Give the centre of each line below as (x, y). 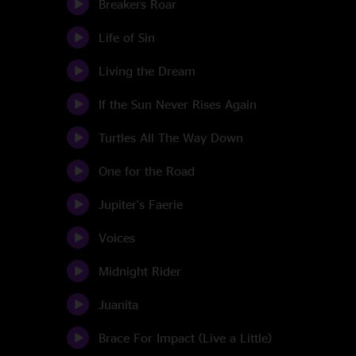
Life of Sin (127, 37)
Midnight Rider (140, 271)
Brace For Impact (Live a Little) (185, 338)
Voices (117, 238)
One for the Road (147, 171)
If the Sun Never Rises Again (178, 104)
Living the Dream (147, 71)
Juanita (118, 304)
